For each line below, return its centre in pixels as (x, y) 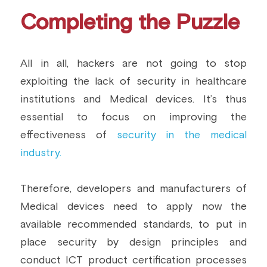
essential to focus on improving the (133, 117)
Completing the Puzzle (130, 23)
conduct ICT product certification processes (133, 260)
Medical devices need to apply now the (133, 207)
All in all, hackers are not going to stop (133, 64)
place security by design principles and (133, 243)
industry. (41, 153)
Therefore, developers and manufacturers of (133, 189)
